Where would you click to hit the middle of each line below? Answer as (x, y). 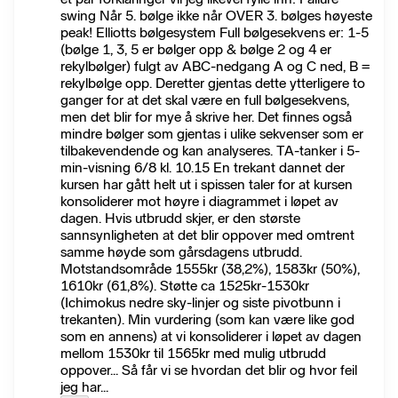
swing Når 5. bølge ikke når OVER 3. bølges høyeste (216, 16)
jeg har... (84, 387)
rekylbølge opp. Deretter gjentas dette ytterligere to (213, 84)
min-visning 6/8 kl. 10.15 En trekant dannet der (203, 168)
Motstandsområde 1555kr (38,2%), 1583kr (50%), (210, 269)
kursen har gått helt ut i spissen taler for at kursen (207, 185)
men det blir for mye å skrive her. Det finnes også (206, 117)
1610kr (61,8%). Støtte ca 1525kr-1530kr (185, 286)
